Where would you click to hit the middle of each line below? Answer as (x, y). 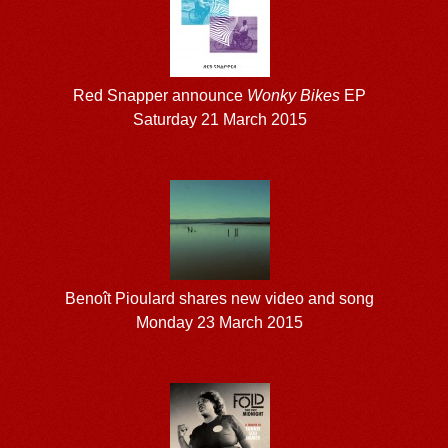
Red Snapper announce (160, 95)
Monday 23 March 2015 (220, 322)
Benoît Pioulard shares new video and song (220, 298)
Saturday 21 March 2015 (219, 119)
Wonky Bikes (294, 95)
